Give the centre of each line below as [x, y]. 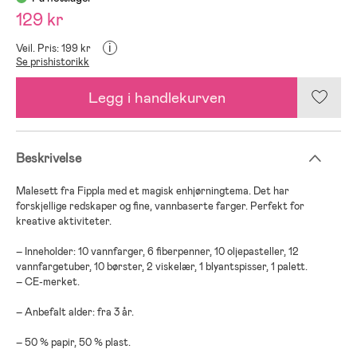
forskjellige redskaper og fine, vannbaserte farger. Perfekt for [160, 206]
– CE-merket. [48, 281]
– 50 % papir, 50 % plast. [73, 342]
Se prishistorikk [53, 61]
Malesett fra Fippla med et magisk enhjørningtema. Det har [153, 190]
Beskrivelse [49, 158]
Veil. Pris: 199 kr [53, 48]
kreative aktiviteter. [64, 221]
